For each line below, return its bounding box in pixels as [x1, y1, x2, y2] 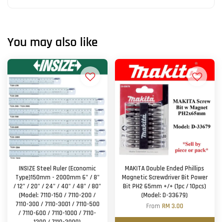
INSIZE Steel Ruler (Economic [19, 165, 96, 173]
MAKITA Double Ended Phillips [125, 165, 205, 173]
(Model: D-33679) [141, 191, 188, 200]
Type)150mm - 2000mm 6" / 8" [15, 173, 100, 182]
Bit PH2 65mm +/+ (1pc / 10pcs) [123, 182, 207, 191]
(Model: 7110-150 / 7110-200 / [19, 191, 96, 200]
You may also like [7, 34, 98, 51]
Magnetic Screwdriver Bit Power [121, 173, 208, 182]
